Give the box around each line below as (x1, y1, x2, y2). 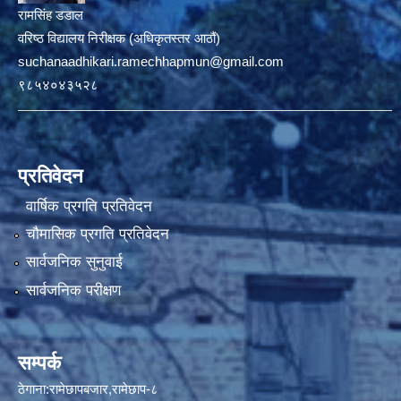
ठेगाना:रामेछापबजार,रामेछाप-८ (18, 380, 158, 397)
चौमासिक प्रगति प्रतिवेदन (25, 226, 169, 243)
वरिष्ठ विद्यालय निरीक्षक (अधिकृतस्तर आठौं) (18, 30, 220, 47)
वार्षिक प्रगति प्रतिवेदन (25, 197, 152, 215)
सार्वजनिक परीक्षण (25, 281, 121, 299)
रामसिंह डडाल (18, 7, 83, 23)
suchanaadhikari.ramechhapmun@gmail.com (18, 54, 284, 70)
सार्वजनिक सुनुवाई (25, 253, 123, 271)
